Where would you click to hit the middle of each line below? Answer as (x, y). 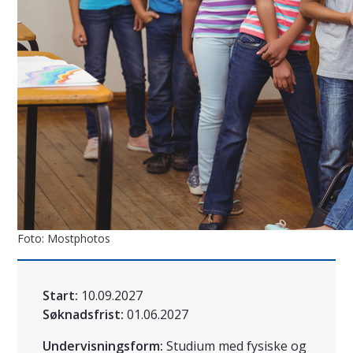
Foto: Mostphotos (64, 239)
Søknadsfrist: (83, 315)
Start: (60, 296)
